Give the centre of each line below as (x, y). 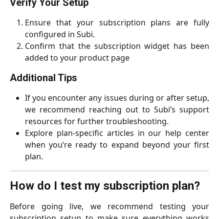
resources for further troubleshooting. (97, 121)
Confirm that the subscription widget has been (117, 46)
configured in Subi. (60, 34)
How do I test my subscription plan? (105, 186)
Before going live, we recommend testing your (109, 207)
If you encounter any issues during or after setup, (117, 98)
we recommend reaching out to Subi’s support (117, 110)
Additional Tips (44, 78)
